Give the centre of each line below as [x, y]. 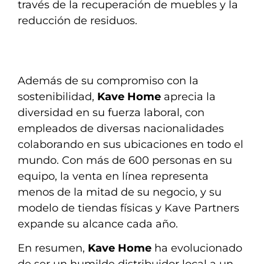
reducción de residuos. [77, 21]
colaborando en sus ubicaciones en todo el [131, 144]
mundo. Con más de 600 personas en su [125, 160]
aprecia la [188, 96]
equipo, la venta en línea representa [113, 176]
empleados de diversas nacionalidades [121, 128]
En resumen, [53, 248]
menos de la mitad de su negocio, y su [120, 192]
